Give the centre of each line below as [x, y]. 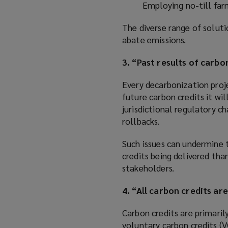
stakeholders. [148, 168]
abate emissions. [154, 40]
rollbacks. [141, 121]
